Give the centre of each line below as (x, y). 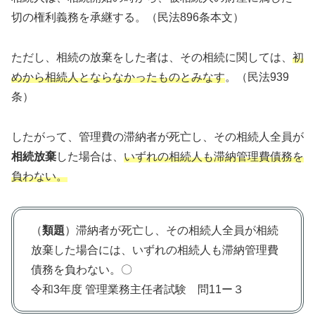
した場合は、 (90, 157)
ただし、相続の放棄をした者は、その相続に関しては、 (152, 58)
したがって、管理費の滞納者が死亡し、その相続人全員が (157, 137)
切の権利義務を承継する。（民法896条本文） (128, 18)
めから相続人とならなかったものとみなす (118, 77)
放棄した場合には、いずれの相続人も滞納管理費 (155, 250)
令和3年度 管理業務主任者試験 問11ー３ (137, 289)
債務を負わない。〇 (82, 269)
